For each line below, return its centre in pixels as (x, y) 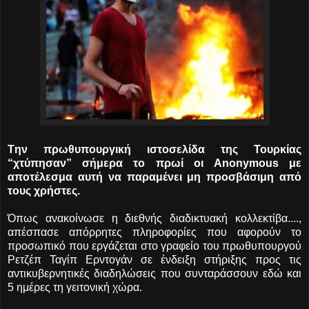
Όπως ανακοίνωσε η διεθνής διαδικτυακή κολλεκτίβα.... (153, 218)
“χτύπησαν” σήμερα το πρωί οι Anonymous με (154, 163)
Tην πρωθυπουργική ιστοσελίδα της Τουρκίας (154, 149)
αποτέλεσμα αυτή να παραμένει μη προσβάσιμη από (154, 177)
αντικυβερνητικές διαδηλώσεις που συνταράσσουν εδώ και (154, 273)
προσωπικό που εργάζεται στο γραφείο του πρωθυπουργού (154, 246)
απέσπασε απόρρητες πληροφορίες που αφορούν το (154, 232)
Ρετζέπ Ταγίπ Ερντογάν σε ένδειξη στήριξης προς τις (154, 259)
